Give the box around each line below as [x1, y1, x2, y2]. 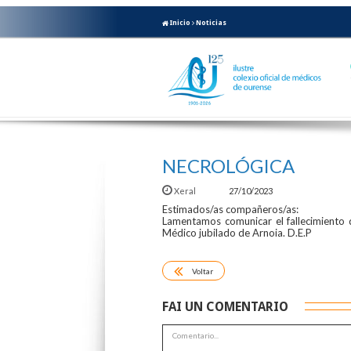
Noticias [196, 18, 226, 27]
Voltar [192, 266, 213, 277]
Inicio [168, 18, 190, 27]
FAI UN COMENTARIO [162, 299, 288, 314]
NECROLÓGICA [162, 154, 295, 177]
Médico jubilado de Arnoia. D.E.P [162, 226, 312, 239]
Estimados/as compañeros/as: [162, 202, 299, 215]
